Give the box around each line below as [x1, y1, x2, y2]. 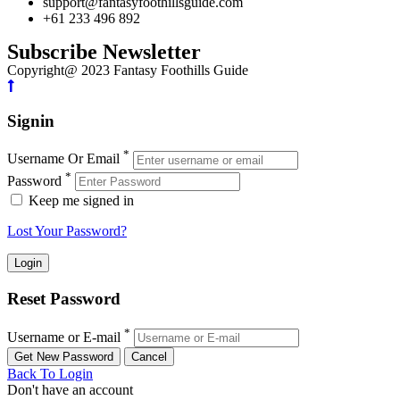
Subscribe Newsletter [7, 40, 201, 64]
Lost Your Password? [7, 223, 127, 239]
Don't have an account [7, 381, 133, 397]
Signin [7, 111, 54, 130]
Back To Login [7, 365, 93, 381]
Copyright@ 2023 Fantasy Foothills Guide [7, 62, 248, 79]
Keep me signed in [25, 193, 134, 209]
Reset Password [7, 288, 121, 308]
